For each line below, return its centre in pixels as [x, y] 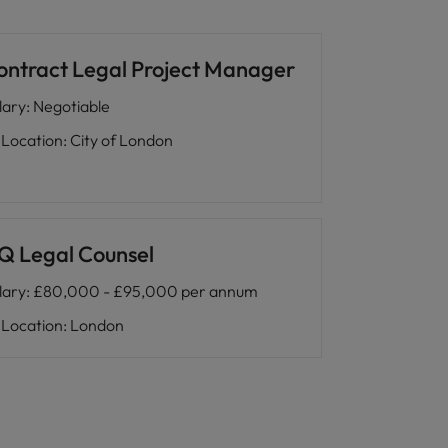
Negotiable [71, 106]
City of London [121, 140]
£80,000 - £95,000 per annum [145, 291]
